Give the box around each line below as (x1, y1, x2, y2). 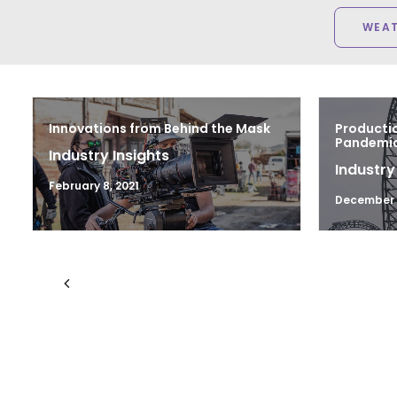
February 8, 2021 (49, 178, 139, 193)
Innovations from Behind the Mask (49, 120, 270, 137)
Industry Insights (49, 145, 169, 166)
